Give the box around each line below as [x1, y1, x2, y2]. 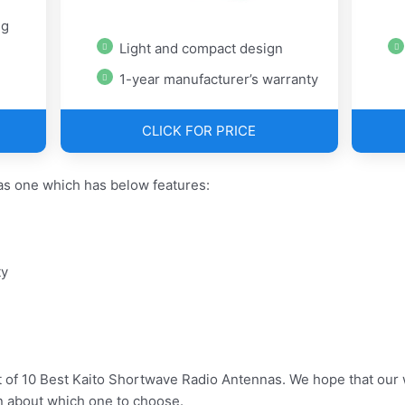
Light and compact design [118, 40, 283, 58]
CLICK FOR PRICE [142, 122, 257, 140]
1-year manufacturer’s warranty [118, 71, 318, 89]
